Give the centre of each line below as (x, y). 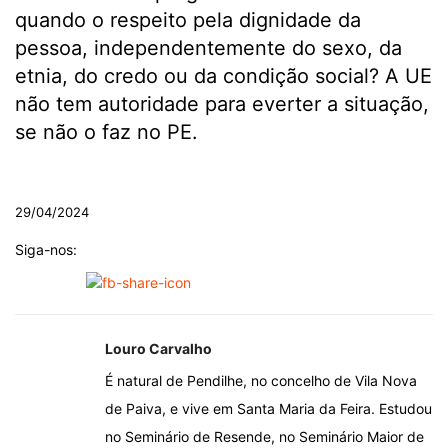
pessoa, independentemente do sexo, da (208, 48)
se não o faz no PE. (106, 132)
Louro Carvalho (158, 348)
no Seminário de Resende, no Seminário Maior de (264, 436)
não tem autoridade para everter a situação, (222, 104)
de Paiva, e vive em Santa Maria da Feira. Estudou (268, 408)
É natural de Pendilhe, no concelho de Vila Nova (261, 380)
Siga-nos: (46, 249)
